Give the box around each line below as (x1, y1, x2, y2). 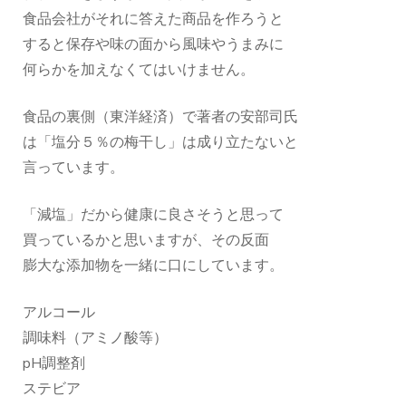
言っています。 (23, 158, 124, 179)
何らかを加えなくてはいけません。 (23, 60, 255, 81)
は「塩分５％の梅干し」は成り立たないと (23, 132, 298, 153)
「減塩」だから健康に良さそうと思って (23, 205, 284, 226)
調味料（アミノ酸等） (23, 328, 168, 349)
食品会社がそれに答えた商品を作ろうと (23, 9, 284, 30)
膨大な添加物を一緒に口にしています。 (23, 256, 284, 276)
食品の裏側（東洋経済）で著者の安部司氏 (23, 107, 298, 128)
